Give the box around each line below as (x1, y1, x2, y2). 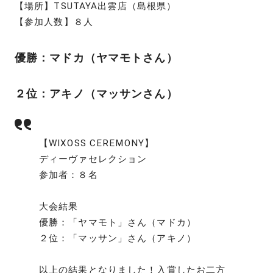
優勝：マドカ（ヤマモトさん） (15, 51, 178, 64)
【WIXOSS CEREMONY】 (39, 138, 155, 149)
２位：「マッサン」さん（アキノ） (39, 233, 196, 244)
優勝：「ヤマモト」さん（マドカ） (39, 217, 196, 229)
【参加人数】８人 (15, 16, 93, 27)
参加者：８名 (39, 169, 98, 181)
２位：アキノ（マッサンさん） (15, 87, 178, 101)
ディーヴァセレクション (39, 154, 147, 165)
